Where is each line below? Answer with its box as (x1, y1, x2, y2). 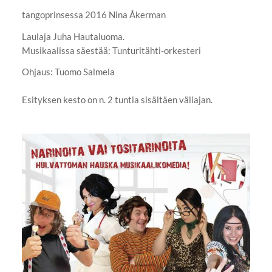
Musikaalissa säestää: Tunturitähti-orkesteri (21, 44, 201, 56)
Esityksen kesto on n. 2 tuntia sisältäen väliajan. (21, 94, 212, 106)
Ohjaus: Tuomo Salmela (21, 66, 115, 78)
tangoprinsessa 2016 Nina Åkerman (21, 8, 166, 20)
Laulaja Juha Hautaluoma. (21, 30, 124, 42)
